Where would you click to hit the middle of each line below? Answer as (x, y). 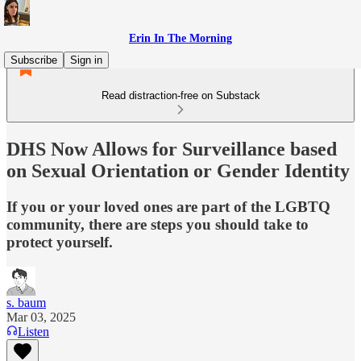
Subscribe (34, 60)
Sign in (86, 60)
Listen (33, 331)
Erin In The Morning (180, 38)
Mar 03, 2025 (41, 317)
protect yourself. (60, 242)
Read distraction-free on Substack (180, 95)
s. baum (26, 302)
